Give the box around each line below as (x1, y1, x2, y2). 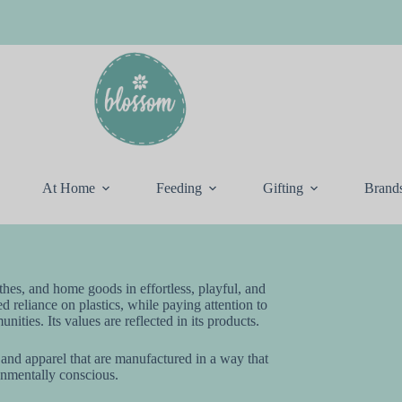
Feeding (156, 180, 202, 196)
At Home (42, 180, 95, 196)
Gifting (263, 180, 303, 196)
